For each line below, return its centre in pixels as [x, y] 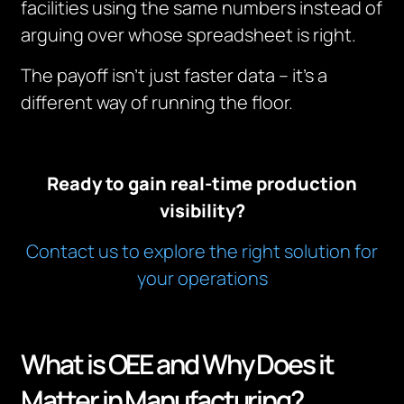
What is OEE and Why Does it [177, 364]
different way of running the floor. [157, 102]
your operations [202, 278]
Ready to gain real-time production [202, 184]
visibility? [202, 211]
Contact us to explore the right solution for [202, 251]
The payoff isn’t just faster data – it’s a [174, 75]
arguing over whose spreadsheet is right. [189, 35]
